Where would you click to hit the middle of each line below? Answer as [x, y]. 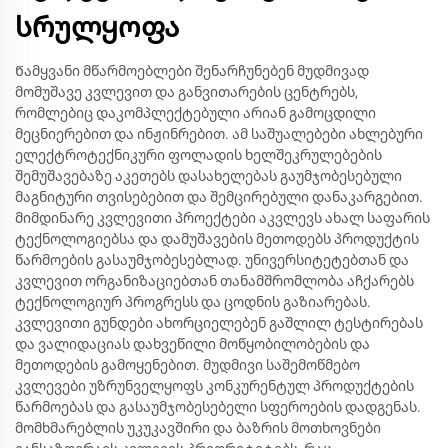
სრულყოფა [97, 27]
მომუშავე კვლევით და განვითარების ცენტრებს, [186, 91]
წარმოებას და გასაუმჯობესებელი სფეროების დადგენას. [218, 406]
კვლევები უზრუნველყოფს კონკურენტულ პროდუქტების [214, 385]
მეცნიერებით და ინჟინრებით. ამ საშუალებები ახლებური [219, 133]
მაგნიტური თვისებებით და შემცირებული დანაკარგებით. [219, 196]
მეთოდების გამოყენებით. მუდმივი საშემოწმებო [187, 364]
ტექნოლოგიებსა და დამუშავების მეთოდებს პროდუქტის [217, 238]
